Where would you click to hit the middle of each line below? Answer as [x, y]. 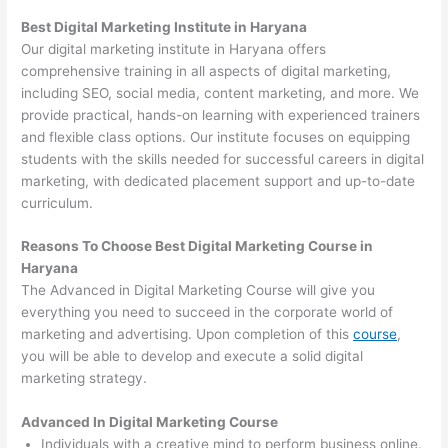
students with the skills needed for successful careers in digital [223, 158]
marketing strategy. [84, 378]
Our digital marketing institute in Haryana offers [174, 48]
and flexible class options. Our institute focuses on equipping [216, 136]
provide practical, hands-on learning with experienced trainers [221, 114]
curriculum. [57, 202]
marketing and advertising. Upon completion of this [187, 334]
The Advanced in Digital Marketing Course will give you [198, 290]
